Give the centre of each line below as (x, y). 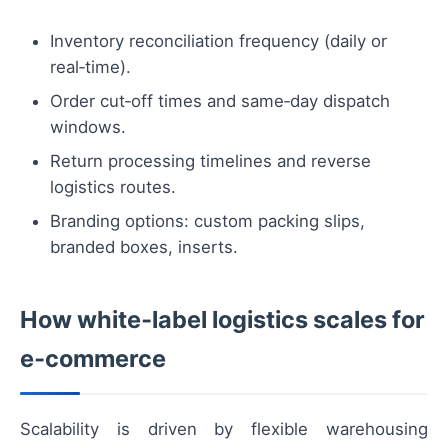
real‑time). (90, 67)
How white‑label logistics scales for (222, 320)
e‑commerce (93, 359)
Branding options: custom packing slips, (207, 221)
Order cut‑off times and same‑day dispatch (220, 101)
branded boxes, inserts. (144, 247)
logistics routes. (113, 187)
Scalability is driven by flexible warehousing (224, 429)
